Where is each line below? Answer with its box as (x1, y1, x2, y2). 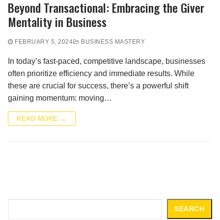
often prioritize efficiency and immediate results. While (8, 69, 194, 78)
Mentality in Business (8, 12, 107, 30)
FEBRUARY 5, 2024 (15, 38, 73, 45)
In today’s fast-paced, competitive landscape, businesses (8, 56, 205, 65)
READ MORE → (17, 114, 67, 122)
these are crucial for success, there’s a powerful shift (8, 81, 189, 90)
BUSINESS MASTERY (79, 38, 145, 45)
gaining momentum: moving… (8, 93, 112, 102)
